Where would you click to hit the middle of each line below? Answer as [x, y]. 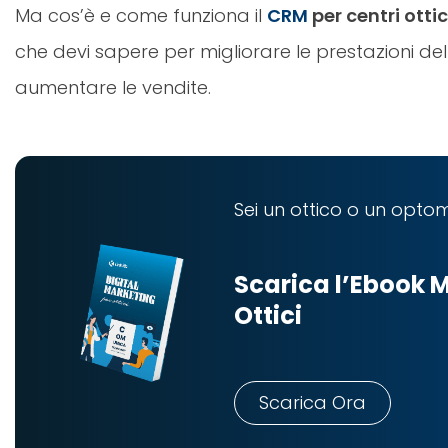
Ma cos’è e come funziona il [141, 16]
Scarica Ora [312, 403]
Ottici [268, 316]
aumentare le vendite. [113, 88]
